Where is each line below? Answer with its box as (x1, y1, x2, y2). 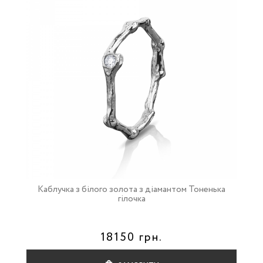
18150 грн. (100, 229, 163, 246)
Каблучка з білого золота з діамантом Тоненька (38, 183, 225, 196)
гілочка (117, 193, 146, 205)
